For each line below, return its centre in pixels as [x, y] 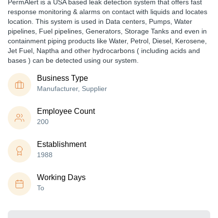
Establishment [62, 144]
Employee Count [66, 111]
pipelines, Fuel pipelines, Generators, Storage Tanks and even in [107, 31]
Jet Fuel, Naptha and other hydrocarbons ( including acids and [104, 51]
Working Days [61, 177]
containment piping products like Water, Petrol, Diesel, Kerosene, [107, 41]
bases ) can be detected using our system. [73, 60]
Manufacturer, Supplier [72, 89]
